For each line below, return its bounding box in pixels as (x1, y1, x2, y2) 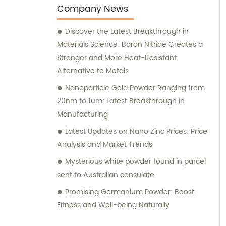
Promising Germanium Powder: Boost (65, 186, 194, 198)
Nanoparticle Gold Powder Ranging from (65, 82, 205, 94)
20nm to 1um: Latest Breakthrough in (57, 95, 185, 107)
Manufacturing (57, 108, 108, 121)
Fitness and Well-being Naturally (57, 199, 169, 211)
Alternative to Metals (57, 65, 129, 77)
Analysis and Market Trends (57, 139, 152, 151)
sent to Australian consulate (57, 169, 154, 181)
